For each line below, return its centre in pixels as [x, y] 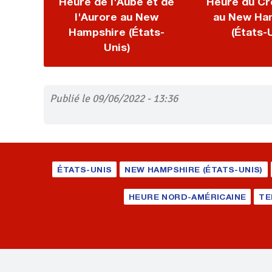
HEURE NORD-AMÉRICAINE [188, 197]
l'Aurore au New [117, 17]
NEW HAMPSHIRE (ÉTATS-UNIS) [194, 169]
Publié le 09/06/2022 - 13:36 [114, 98]
